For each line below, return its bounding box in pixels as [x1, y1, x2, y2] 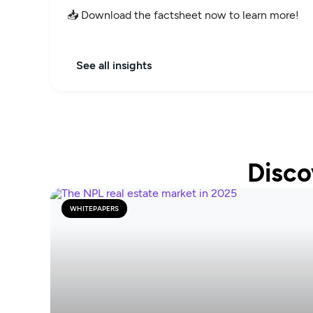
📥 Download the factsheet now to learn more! [67, 8, 299, 22]
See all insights [76, 59, 152, 73]
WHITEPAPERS [70, 204, 119, 214]
